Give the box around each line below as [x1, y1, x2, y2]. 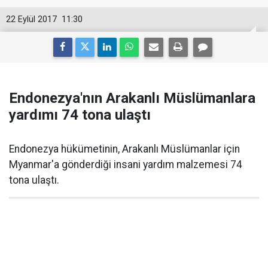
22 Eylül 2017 [6, 14, 57, 25]
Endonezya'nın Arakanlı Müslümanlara [9, 90, 255, 106]
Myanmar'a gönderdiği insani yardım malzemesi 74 [9, 159, 242, 170]
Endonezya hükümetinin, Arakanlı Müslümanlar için [9, 143, 240, 155]
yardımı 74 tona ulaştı [9, 106, 151, 123]
